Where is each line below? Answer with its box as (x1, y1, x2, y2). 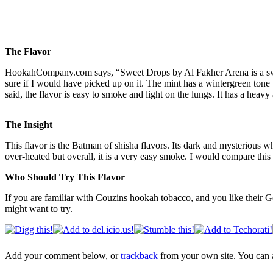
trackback (121, 250, 158, 261)
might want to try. (5, 203, 73, 214)
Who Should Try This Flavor (5, 171, 125, 182)
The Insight (5, 119, 52, 130)
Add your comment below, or (5, 250, 121, 261)
